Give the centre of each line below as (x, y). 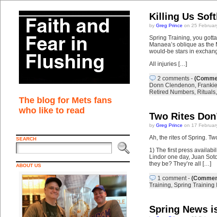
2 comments (173, 78)
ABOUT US (28, 165)
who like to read (52, 110)
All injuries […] (168, 64)
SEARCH (26, 139)
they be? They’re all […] (180, 164)
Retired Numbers (171, 92)
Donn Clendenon (172, 85)
